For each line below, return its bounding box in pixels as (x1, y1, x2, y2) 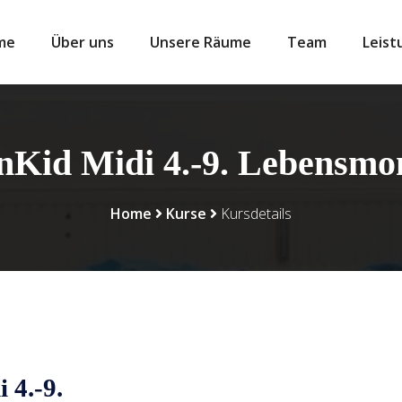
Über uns (51, 32, 114, 52)
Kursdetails (221, 204, 292, 223)
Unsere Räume (150, 32, 251, 52)
